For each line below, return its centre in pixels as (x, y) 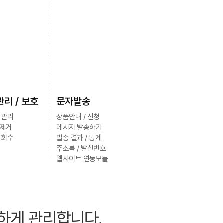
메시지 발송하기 (79, 127)
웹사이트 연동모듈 (82, 159)
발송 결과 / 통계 (79, 138)
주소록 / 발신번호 (81, 148)
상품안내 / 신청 (78, 117)
